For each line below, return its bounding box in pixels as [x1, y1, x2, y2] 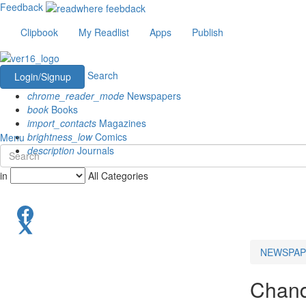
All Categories [88, 168, 148, 182]
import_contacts [27, 115, 96, 130]
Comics [92, 129, 127, 143]
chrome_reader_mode [27, 88, 124, 102]
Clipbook [20, 25, 58, 40]
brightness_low [27, 129, 92, 143]
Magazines [96, 115, 146, 130]
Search [87, 68, 118, 82]
